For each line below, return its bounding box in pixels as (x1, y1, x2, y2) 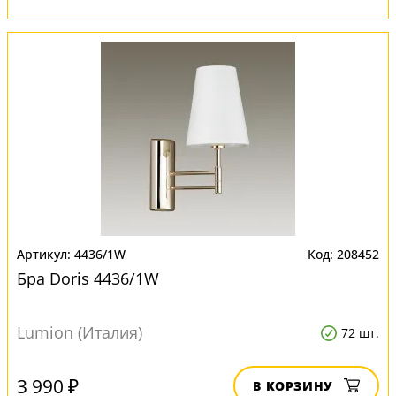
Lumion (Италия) (17, 322, 142, 343)
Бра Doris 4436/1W (17, 268, 159, 289)
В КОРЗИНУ (253, 377, 333, 394)
